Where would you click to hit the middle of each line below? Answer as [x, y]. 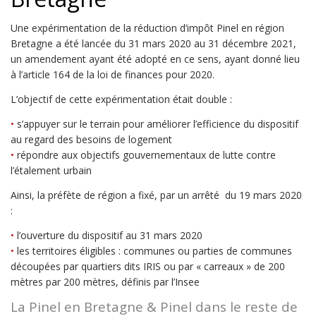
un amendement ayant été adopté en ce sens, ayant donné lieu [155, 59]
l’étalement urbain [51, 170]
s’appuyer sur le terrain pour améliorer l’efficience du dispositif [158, 124]
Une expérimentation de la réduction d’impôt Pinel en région [147, 28]
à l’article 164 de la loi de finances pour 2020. [113, 74]
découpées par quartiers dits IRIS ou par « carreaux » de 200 [148, 266]
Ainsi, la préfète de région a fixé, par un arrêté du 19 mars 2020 [156, 195]
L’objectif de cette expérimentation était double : [121, 99]
